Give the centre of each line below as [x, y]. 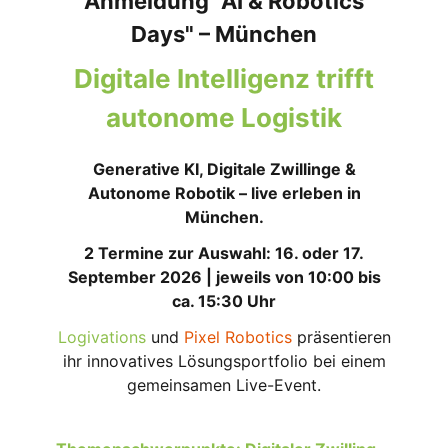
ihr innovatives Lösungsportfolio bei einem [224, 361]
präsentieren [341, 337]
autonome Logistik [224, 117]
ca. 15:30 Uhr [224, 301]
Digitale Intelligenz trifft [224, 78]
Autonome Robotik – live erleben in [224, 193]
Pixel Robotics [237, 337]
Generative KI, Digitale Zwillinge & [224, 169]
